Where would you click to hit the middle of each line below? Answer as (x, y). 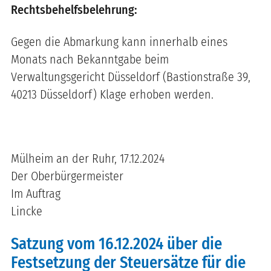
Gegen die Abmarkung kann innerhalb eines (119, 41)
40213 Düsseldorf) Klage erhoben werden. (112, 94)
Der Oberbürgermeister (67, 176)
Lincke (27, 211)
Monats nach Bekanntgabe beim (90, 59)
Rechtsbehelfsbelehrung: (74, 9)
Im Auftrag (36, 193)
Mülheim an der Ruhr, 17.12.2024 (88, 158)
